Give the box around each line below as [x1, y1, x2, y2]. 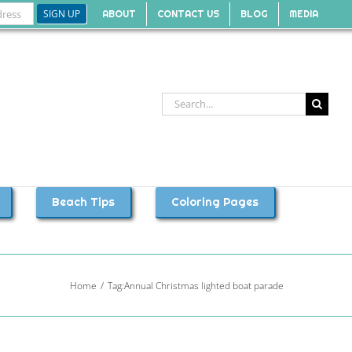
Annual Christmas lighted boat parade [124, 278, 284, 292]
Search [161, 91, 195, 107]
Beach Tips [51, 195, 115, 209]
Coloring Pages [170, 195, 258, 209]
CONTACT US [157, 8, 219, 20]
